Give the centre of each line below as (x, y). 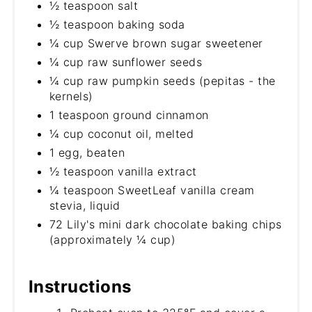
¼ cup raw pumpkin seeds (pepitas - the (162, 81)
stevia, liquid (85, 206)
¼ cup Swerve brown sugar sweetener (156, 44)
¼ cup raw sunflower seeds (126, 62)
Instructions (80, 287)
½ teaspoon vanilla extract (123, 172)
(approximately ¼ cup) (112, 240)
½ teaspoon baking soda (117, 25)
